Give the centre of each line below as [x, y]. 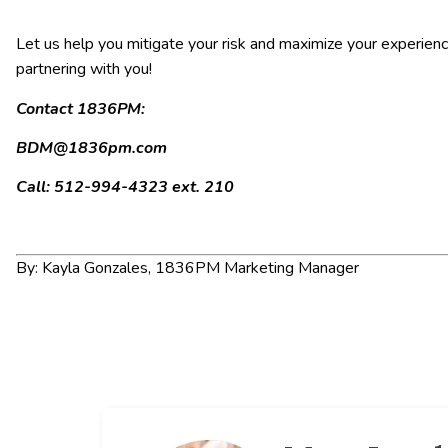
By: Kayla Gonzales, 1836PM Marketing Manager [187, 268]
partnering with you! [84, 69]
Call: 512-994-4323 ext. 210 [125, 187]
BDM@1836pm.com [91, 148]
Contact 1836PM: [80, 108]
